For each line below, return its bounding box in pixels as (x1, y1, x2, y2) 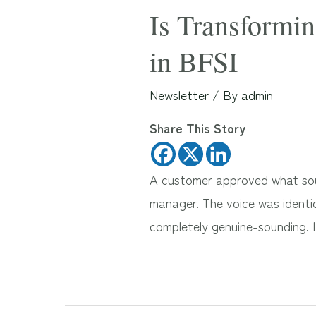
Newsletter (150, 85, 209, 104)
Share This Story (150, 119, 246, 138)
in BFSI (150, 42, 238, 80)
